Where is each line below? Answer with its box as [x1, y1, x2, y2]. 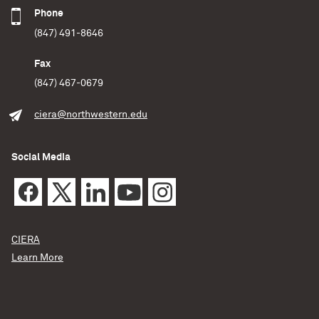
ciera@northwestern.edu [34, 109, 147, 120]
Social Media [11, 152, 70, 163]
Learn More [11, 253, 63, 263]
